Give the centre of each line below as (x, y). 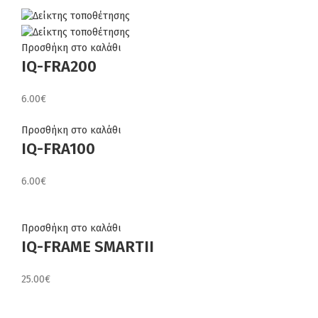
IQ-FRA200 (59, 66)
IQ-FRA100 (58, 148)
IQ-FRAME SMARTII (88, 246)
